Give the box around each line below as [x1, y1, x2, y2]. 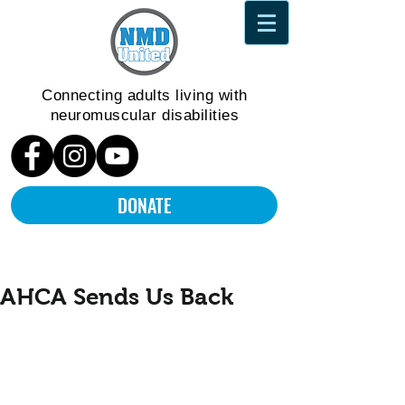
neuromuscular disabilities [50, 107, 240, 124]
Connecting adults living [42, 87, 219, 104]
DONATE [117, 192, 172, 219]
